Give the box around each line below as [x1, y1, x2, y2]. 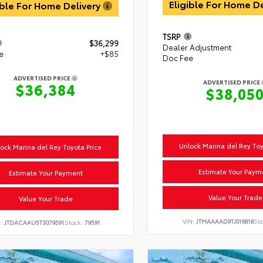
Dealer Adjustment [162, 41, 231, 52]
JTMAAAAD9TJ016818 [195, 216, 254, 225]
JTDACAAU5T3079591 [4, 217, 65, 227]
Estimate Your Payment [8, 167, 83, 177]
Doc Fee [162, 52, 193, 63]
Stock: [65, 217, 85, 227]
